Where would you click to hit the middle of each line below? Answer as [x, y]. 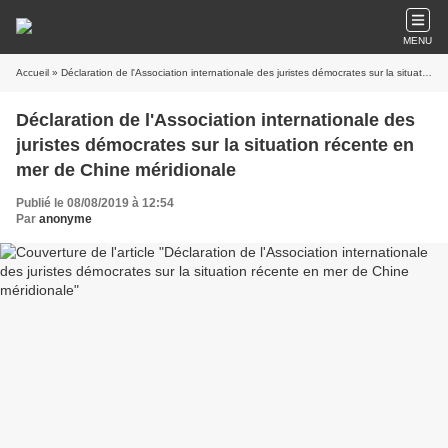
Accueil [32, 72]
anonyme [65, 219]
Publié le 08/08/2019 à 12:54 [95, 203]
